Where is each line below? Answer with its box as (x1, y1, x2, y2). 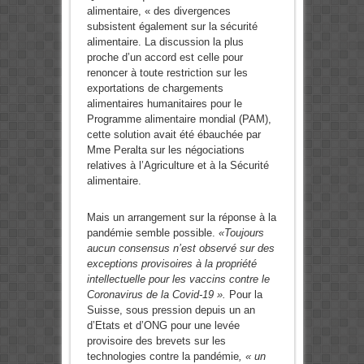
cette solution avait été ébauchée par (86, 128, 261, 141)
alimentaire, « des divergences (86, 5, 231, 18)
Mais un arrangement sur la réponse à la (86, 211, 276, 224)
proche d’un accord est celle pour (86, 51, 243, 64)
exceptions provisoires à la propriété (86, 258, 257, 271)
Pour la (225, 288, 262, 301)
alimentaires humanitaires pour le (86, 97, 242, 110)
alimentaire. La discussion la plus (86, 36, 244, 49)
